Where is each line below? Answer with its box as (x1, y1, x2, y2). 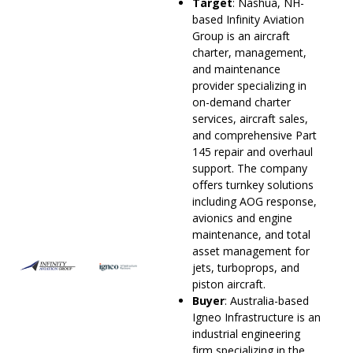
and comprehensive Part (192, 127, 317, 143)
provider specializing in (192, 77, 307, 93)
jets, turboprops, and (192, 259, 299, 275)
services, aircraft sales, (192, 110, 308, 126)
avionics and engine (192, 210, 292, 225)
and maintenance (192, 61, 281, 76)
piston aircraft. (192, 276, 266, 292)
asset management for (192, 243, 310, 258)
